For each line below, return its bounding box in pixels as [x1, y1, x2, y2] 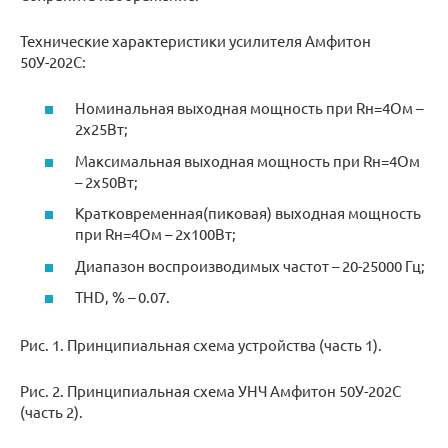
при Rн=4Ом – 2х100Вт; [75, 224, 236, 244]
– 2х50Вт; [75, 171, 138, 191]
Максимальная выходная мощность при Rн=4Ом [75, 150, 420, 170]
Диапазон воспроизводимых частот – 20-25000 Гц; [75, 255, 425, 275]
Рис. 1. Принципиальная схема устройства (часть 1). [20, 335, 382, 355]
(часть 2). [20, 402, 83, 422]
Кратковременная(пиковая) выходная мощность [75, 203, 421, 223]
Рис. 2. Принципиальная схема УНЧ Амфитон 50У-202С [20, 381, 401, 401]
